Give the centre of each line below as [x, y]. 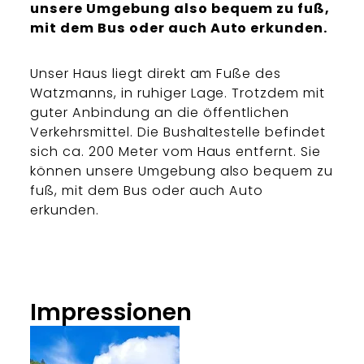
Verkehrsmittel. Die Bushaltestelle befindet [178, 132]
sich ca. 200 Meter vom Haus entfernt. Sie [175, 152]
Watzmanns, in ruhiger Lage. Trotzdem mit [178, 93]
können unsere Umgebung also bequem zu [182, 171]
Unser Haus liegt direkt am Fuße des [156, 74]
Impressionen [111, 312]
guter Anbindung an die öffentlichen [160, 113]
